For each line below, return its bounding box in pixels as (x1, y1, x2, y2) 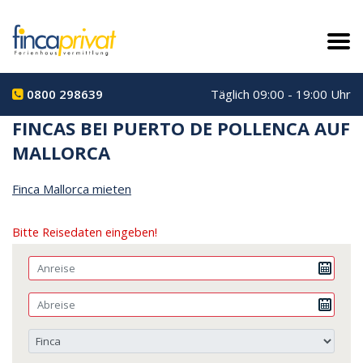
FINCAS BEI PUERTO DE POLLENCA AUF (12, 115, 350, 140)
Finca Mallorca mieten (12, 180, 131, 197)
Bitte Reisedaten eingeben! (12, 224, 157, 240)
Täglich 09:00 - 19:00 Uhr (211, 85, 351, 102)
